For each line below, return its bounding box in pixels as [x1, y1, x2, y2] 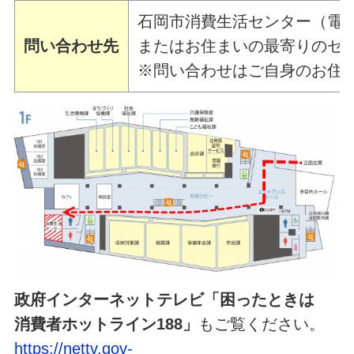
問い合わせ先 [24, 37, 119, 55]
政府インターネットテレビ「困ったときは [13, 291, 330, 309]
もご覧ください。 [198, 315, 325, 333]
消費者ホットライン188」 [13, 315, 198, 333]
